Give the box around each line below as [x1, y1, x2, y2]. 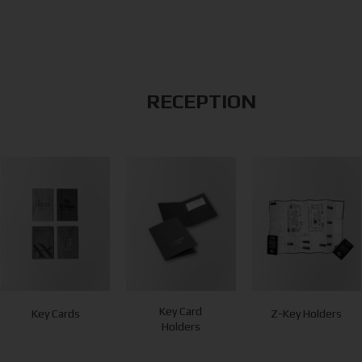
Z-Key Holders [271, 306, 343, 320]
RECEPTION [146, 89, 256, 113]
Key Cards [31, 306, 80, 320]
